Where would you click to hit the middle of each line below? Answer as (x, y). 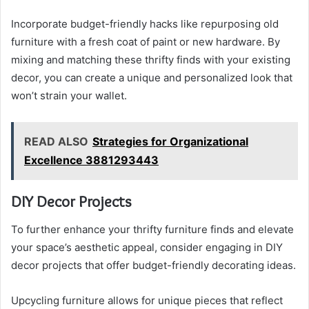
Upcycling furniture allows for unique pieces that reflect (147, 300)
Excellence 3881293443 (91, 160)
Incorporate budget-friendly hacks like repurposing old (145, 24)
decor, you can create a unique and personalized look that (152, 78)
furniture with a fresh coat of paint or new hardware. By (146, 42)
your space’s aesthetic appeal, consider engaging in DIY (147, 247)
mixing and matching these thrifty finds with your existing (151, 60)
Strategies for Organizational (170, 142)
